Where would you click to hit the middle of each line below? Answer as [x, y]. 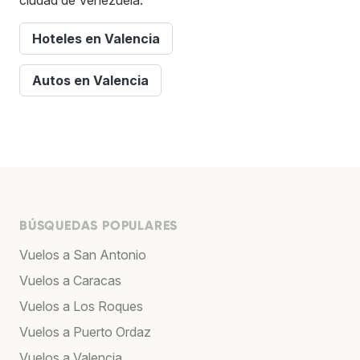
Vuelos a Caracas [70, 280]
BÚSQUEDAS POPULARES [99, 225]
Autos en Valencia [90, 80]
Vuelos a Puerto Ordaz [85, 331]
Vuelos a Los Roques [81, 306]
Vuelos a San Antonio [83, 254]
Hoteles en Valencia [96, 38]
